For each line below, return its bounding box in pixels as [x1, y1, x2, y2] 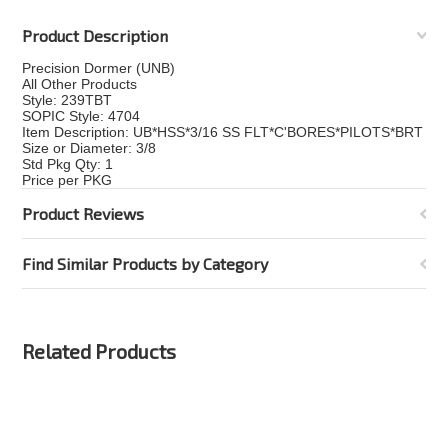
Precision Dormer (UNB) [22, 60, 176, 76]
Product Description [22, 26, 169, 45]
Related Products [22, 339, 177, 363]
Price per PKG [22, 172, 113, 188]
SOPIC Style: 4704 [22, 108, 141, 124]
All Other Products [22, 76, 138, 92]
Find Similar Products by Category [22, 254, 269, 273]
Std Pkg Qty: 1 [22, 156, 114, 172]
